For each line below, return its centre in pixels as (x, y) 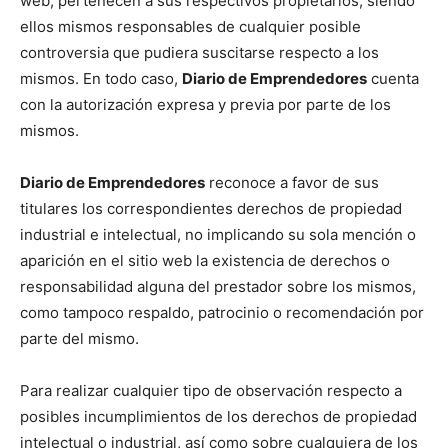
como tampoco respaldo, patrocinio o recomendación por (222, 312)
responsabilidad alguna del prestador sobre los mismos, (218, 286)
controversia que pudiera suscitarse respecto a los (199, 52)
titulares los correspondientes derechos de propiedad (211, 208)
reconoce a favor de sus (292, 182)
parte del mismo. (79, 338)
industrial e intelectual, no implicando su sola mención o (218, 234)
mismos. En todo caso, (101, 78)
